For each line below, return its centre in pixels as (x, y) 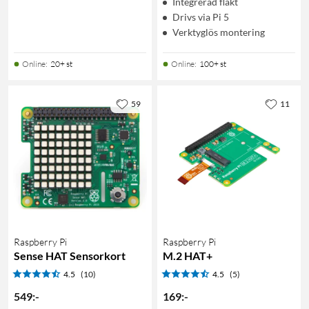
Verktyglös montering (219, 32)
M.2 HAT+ (188, 255)
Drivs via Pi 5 (201, 17)
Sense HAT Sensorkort (70, 255)
